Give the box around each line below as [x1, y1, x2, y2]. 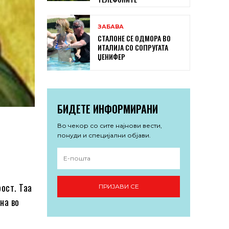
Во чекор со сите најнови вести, [57, 121, 162, 129]
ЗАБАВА [98, 22, 124, 30]
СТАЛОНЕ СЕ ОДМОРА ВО [98, 32, 171, 43]
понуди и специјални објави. [57, 131, 151, 139]
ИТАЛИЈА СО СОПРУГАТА [98, 41, 168, 53]
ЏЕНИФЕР [98, 51, 125, 62]
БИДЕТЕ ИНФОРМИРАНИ [57, 101, 158, 117]
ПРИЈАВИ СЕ [98, 182, 139, 191]
